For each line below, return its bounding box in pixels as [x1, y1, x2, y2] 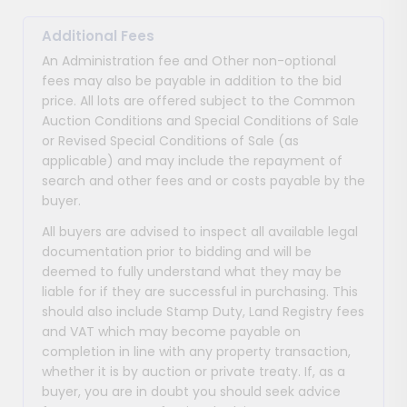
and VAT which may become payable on [42, 323, 301, 342]
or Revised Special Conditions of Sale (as [42, 132, 299, 151]
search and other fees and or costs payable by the [42, 172, 365, 191]
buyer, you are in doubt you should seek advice [42, 382, 341, 402]
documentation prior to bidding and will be [42, 243, 312, 262]
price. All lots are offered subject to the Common [42, 92, 355, 111]
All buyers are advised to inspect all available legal [42, 223, 358, 242]
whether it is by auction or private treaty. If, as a [42, 362, 345, 382]
